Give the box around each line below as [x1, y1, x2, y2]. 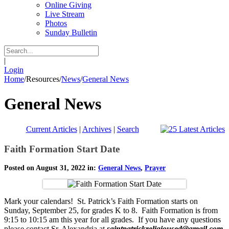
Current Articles [26, 124, 77, 133]
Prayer [145, 164, 166, 172]
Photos [45, 19, 67, 28]
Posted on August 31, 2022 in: [4, 164, 98, 172]
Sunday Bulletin [45, 28, 97, 37]
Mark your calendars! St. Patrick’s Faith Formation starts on [4, 197, 198, 206]
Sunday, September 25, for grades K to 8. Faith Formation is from [4, 206, 218, 215]
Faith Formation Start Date [4, 143, 120, 154]
